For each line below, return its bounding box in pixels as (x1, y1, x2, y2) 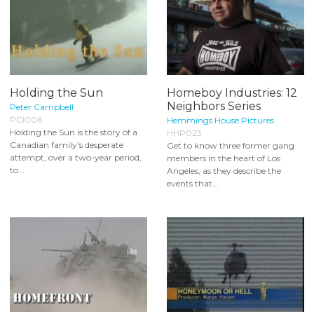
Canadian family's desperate (10, 139, 123, 151)
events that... (167, 178, 219, 189)
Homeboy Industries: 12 (167, 86, 297, 100)
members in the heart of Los (167, 153, 280, 164)
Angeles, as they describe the (167, 165, 281, 177)
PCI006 (10, 114, 42, 125)
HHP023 (167, 128, 202, 139)
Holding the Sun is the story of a (10, 127, 137, 138)
